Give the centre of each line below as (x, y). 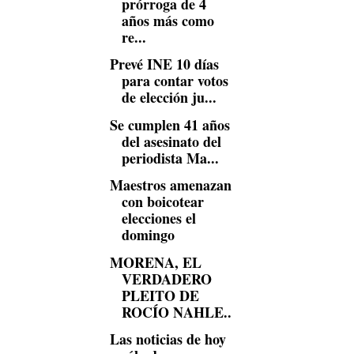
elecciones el (158, 218)
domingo (148, 235)
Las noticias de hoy (168, 339)
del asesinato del (171, 141)
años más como (168, 20)
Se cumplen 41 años (169, 124)
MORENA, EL (155, 262)
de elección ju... (169, 97)
